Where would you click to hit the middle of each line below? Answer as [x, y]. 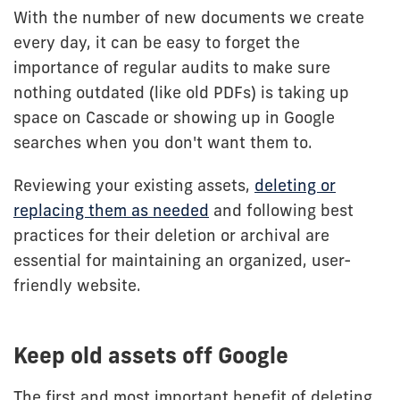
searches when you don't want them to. [163, 142]
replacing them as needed [111, 210]
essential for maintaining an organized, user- [183, 260]
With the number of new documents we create [189, 17]
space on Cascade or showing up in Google [174, 117]
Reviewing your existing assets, [134, 185]
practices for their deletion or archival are [171, 235]
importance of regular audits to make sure [172, 67]
